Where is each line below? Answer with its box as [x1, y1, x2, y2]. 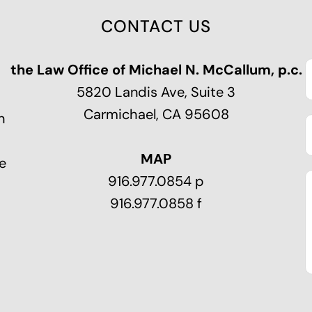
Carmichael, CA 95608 [83, 104, 229, 123]
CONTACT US [100, 15, 212, 37]
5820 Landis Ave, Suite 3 [77, 82, 235, 101]
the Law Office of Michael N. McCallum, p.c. [10, 60, 302, 79]
